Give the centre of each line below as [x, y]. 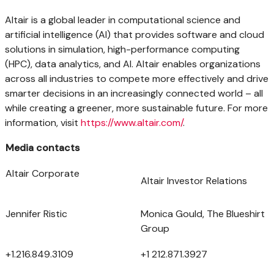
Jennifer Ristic [72, 214]
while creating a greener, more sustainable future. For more [136, 108]
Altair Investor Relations [194, 181]
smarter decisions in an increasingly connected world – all [134, 93]
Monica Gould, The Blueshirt [203, 214]
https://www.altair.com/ [132, 123]
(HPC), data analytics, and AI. [70, 64]
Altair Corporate [71, 173]
